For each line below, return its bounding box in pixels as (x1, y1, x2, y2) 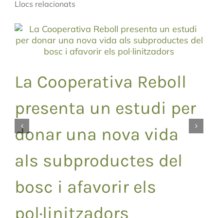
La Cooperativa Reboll (15, 72, 186, 92)
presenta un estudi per (15, 98, 196, 119)
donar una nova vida (15, 124, 179, 145)
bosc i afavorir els (15, 177, 156, 198)
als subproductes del (15, 150, 182, 171)
